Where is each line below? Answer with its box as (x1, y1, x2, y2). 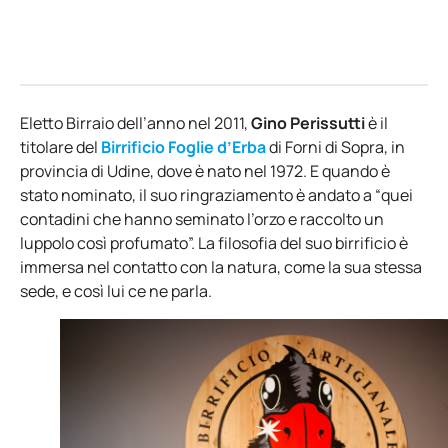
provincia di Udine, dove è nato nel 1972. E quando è (20, 160, 390, 183)
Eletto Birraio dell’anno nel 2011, (20, 112, 251, 135)
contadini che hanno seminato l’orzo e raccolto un (20, 208, 384, 231)
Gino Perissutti (251, 112, 365, 135)
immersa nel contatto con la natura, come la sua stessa (20, 256, 422, 279)
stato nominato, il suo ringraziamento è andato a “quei (20, 184, 413, 207)
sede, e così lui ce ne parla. (20, 280, 212, 303)
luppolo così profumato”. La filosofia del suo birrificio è (20, 232, 408, 255)
